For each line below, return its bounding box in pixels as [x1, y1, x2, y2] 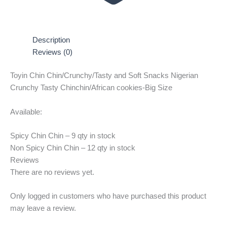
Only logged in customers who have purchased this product [10, 192, 206, 201]
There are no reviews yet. [10, 168, 94, 177]
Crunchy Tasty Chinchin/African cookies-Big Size [10, 84, 172, 92]
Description [32, 36, 70, 45]
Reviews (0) [32, 48, 72, 57]
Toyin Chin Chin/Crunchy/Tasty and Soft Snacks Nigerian [10, 71, 198, 80]
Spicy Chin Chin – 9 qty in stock [10, 132, 116, 140]
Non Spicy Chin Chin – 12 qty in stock [10, 144, 135, 153]
